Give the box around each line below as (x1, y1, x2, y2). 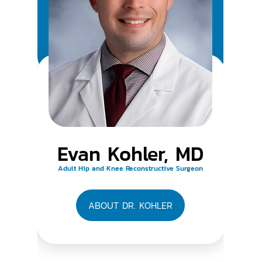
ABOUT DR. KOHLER (88, 198, 173, 212)
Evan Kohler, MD (57, 139, 204, 168)
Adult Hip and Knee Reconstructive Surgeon (57, 163, 203, 174)
